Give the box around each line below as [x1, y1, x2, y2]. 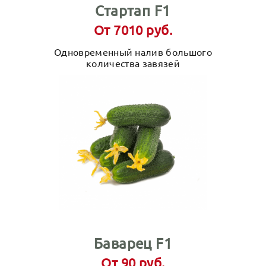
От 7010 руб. [93, 22, 173, 37]
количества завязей [86, 57, 180, 69]
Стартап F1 [95, 2, 171, 19]
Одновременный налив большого [54, 46, 212, 58]
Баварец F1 [93, 235, 173, 252]
